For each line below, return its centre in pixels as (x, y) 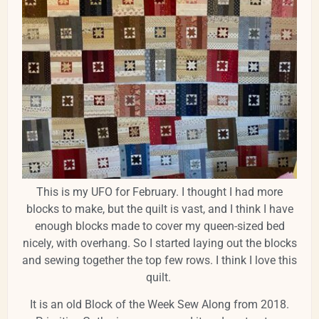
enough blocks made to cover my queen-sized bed (159, 226)
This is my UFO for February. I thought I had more (159, 192)
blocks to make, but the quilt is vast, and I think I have (159, 209)
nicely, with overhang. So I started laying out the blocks (159, 243)
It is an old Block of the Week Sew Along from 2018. (159, 305)
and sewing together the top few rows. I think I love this (159, 260)
